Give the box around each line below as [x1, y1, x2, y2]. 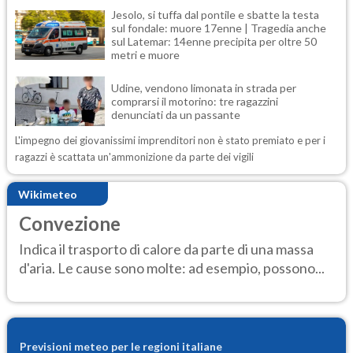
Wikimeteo [18, 187, 77, 201]
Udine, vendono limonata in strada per [111, 81, 296, 95]
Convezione [19, 212, 121, 236]
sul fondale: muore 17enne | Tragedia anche [111, 21, 326, 35]
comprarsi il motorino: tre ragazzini [111, 95, 278, 109]
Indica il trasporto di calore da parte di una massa [19, 240, 314, 258]
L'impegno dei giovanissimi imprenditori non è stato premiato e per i [15, 134, 325, 147]
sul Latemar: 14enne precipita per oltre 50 [111, 35, 317, 49]
